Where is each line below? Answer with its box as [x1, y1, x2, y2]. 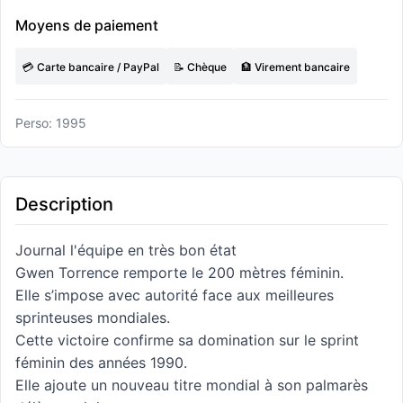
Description [15, 193, 113, 215]
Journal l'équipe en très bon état [15, 241, 237, 259]
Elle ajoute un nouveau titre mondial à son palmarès [15, 376, 368, 394]
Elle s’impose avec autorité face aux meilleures [15, 286, 334, 304]
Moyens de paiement [15, 16, 158, 34]
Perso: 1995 [15, 115, 86, 130]
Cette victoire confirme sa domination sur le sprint [15, 331, 359, 349]
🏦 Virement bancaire [241, 60, 350, 74]
